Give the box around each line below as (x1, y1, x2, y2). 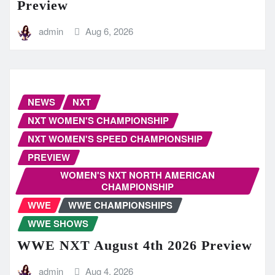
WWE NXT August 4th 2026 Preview (17, 238, 252, 254)
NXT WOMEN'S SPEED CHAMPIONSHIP (28, 131, 203, 145)
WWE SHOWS (28, 216, 88, 230)
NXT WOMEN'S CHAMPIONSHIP (28, 113, 169, 127)
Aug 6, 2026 (85, 25, 134, 38)
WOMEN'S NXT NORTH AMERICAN (60, 168, 215, 182)
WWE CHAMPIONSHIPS (68, 198, 172, 212)
